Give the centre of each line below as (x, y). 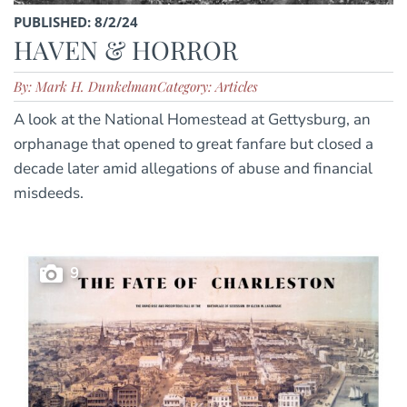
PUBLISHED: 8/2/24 (76, 21)
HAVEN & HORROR (126, 49)
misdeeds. (49, 193)
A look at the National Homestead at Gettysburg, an (192, 119)
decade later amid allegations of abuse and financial (193, 168)
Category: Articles (208, 86)
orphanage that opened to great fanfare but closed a (194, 144)
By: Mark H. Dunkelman (85, 86)
